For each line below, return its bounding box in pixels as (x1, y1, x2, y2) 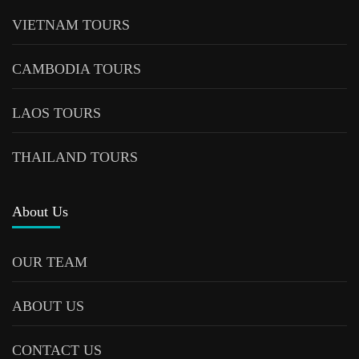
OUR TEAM (12, 253, 87, 270)
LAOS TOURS (12, 104, 101, 121)
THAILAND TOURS (12, 148, 138, 165)
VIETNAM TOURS (12, 16, 130, 33)
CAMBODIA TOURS (12, 60, 141, 77)
